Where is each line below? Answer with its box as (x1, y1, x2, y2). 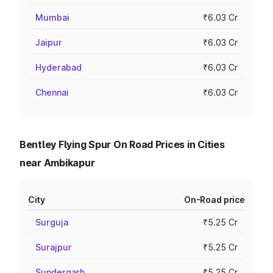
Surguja (35, 217, 68, 227)
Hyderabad (35, 62, 82, 73)
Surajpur (35, 242, 72, 252)
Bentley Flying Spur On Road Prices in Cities (19, 138, 225, 151)
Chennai (35, 87, 69, 97)
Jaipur (35, 37, 62, 48)
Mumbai (35, 12, 69, 23)
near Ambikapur (19, 157, 95, 169)
